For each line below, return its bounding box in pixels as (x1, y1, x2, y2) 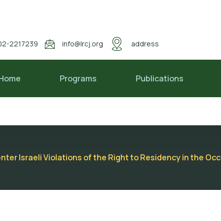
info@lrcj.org (62, 38, 104, 48)
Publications (136, 73, 184, 84)
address (131, 38, 159, 48)
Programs (60, 73, 97, 84)
